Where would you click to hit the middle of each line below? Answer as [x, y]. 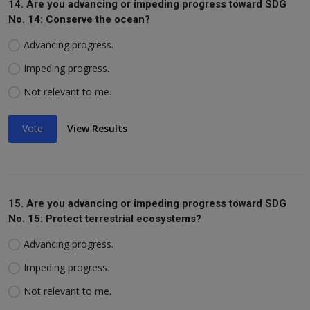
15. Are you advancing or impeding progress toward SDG [147, 203]
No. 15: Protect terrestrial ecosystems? [105, 218]
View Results [98, 129]
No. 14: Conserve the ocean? [79, 19]
